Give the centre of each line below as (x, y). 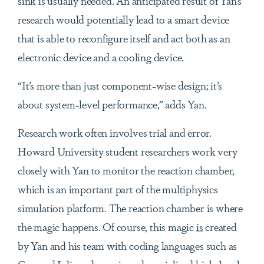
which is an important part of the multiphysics (118, 189)
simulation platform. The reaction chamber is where (130, 208)
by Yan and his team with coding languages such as (128, 245)
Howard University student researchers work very (128, 151)
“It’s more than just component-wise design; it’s (120, 85)
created (220, 227)
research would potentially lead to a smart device (124, 19)
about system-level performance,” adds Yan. (112, 104)
